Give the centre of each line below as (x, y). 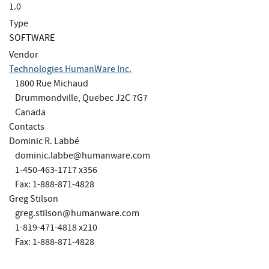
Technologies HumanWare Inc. (70, 69)
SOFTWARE (32, 38)
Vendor (24, 54)
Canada (30, 112)
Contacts (27, 126)
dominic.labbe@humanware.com (83, 155)
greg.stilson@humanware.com (77, 213)
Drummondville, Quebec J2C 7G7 (81, 98)
